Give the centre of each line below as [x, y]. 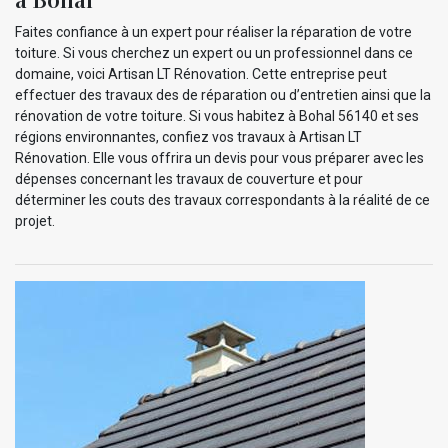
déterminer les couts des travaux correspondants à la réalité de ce [222, 199]
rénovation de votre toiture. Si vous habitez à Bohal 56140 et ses [217, 115]
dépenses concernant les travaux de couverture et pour [189, 178]
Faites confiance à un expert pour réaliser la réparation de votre [213, 31]
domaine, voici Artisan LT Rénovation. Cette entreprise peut [201, 73]
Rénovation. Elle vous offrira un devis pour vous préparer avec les [219, 157]
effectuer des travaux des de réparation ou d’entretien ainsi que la [223, 94]
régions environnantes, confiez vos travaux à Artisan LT [188, 136]
